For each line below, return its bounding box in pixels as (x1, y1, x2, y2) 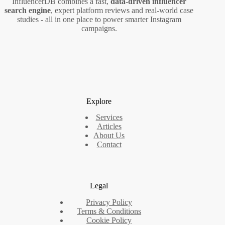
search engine (5, 6, 51, 15)
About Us (93, 131, 125, 140)
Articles (96, 122, 122, 131)
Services (95, 113, 123, 122)
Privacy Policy (86, 198, 133, 207)
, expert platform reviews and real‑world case (51, 6, 194, 15)
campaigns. (81, 24, 117, 33)
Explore (86, 96, 112, 105)
